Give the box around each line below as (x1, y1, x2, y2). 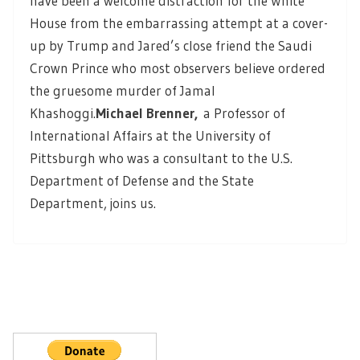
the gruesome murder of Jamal (30, 82, 215, 100)
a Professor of (198, 104, 285, 122)
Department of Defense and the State (30, 172, 254, 190)
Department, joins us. (30, 194, 156, 212)
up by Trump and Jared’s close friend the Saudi (30, 37, 312, 55)
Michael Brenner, (96, 104, 198, 122)
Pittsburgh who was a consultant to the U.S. (30, 149, 292, 167)
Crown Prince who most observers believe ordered (30, 59, 325, 77)
